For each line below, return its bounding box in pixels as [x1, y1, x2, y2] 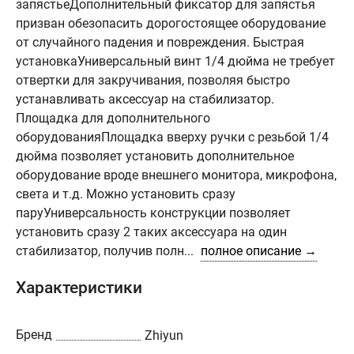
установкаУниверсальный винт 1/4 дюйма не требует [16, 54, 335, 69]
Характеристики [16, 277, 142, 297]
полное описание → [201, 243, 317, 258]
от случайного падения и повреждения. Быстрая [16, 35, 304, 50]
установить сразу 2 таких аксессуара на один [16, 224, 287, 239]
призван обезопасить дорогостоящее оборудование [16, 16, 326, 31]
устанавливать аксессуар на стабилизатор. [16, 92, 274, 107]
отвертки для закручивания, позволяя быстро [16, 73, 290, 88]
